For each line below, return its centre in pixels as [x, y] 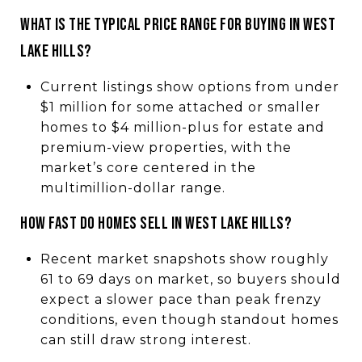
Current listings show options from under [189, 86]
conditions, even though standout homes [189, 319]
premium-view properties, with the [166, 147]
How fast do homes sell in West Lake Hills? [156, 223]
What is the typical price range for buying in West [178, 24]
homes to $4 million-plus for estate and [182, 127]
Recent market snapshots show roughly [184, 259]
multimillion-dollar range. [133, 187]
